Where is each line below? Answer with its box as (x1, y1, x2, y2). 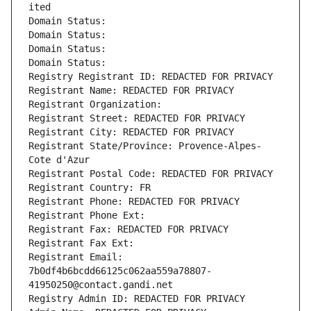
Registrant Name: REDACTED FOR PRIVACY (28, 85, 234, 96)
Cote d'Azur (28, 154, 90, 166)
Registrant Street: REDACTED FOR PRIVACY (28, 112, 245, 124)
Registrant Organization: (28, 99, 167, 110)
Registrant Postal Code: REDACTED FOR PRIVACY (28, 168, 273, 180)
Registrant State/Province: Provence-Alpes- (28, 140, 262, 152)
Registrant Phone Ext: (28, 210, 145, 221)
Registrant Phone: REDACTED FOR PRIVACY (28, 196, 239, 208)
